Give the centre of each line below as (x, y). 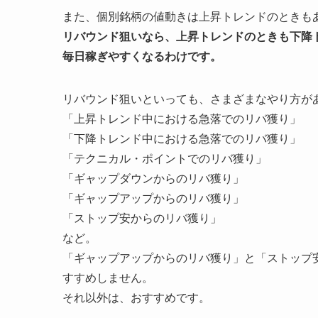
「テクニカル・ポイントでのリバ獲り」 (165, 158)
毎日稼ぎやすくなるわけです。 (142, 56)
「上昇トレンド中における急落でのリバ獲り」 (182, 119)
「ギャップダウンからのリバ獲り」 (153, 178)
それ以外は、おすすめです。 (136, 297)
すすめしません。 (108, 278)
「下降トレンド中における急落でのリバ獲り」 (182, 138)
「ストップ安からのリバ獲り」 (142, 218)
